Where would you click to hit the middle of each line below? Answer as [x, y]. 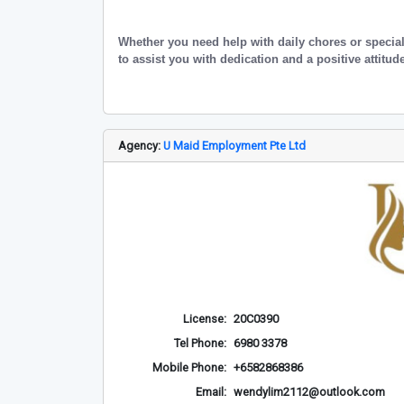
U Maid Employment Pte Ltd [234, 146]
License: [205, 319]
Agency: [141, 146]
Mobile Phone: [189, 367]
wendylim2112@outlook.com [309, 392]
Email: [211, 392]
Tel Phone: [200, 343]
